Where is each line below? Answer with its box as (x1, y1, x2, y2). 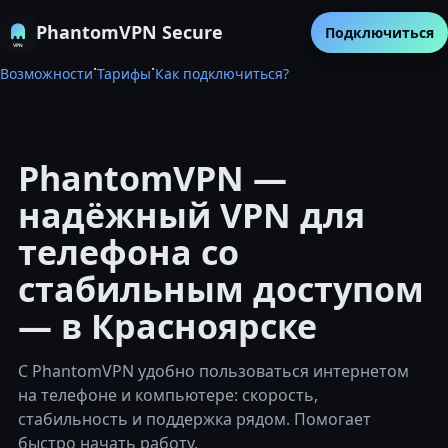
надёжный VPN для (18, 192, 365, 238)
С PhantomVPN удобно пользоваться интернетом (18, 360, 409, 382)
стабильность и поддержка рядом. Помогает (18, 408, 371, 430)
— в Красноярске (18, 303, 317, 349)
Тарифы (97, 64, 151, 83)
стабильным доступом (18, 266, 424, 312)
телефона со (18, 229, 239, 275)
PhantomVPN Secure (36, 20, 223, 44)
